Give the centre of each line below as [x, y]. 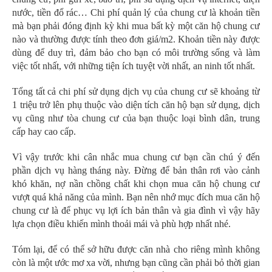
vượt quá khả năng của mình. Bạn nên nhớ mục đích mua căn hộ [136, 197]
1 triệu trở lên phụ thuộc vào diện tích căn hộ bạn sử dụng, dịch [136, 105]
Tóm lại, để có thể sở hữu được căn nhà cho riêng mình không [136, 250]
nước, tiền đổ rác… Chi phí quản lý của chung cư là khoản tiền [136, 13]
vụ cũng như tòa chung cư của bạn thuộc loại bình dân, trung [136, 118]
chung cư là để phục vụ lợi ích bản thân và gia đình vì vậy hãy [136, 211]
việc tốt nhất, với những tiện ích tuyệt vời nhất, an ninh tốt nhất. [134, 66]
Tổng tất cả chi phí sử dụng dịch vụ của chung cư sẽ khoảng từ [136, 92]
